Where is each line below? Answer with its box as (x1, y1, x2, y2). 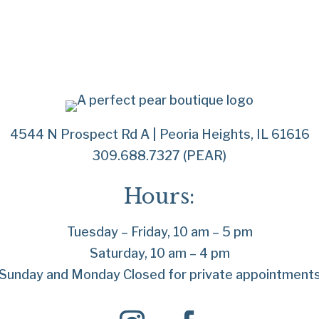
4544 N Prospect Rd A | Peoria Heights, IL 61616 (9, 127, 310, 142)
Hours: (124, 184, 195, 210)
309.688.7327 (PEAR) (93, 148, 226, 164)
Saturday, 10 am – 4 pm (89, 246, 230, 261)
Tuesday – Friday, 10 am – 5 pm (66, 224, 253, 240)
